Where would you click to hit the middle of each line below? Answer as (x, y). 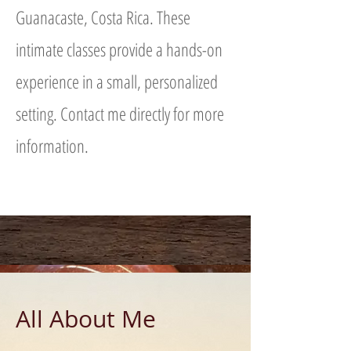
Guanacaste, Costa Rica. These (103, 17)
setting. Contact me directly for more (120, 114)
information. (52, 146)
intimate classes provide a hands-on (119, 49)
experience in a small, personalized (117, 81)
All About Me (86, 319)
